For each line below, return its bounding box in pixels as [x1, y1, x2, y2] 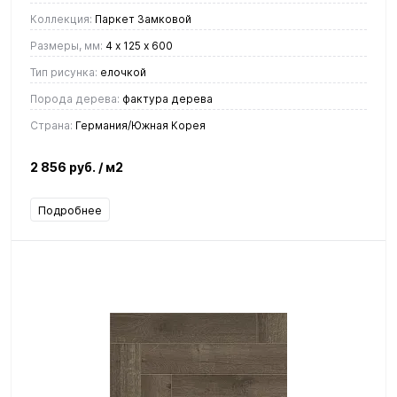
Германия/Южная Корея [73, 118, 206, 132]
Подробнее [38, 202, 102, 217]
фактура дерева [120, 91, 213, 105]
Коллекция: [30, 12, 92, 26]
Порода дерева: [30, 91, 120, 105]
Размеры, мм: [30, 38, 103, 52]
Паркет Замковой [92, 12, 191, 26]
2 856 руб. [30, 159, 98, 175]
